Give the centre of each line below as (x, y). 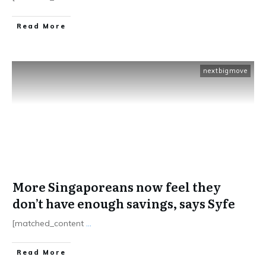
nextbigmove (225, 71)
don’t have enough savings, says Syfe (124, 203)
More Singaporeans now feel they (117, 186)
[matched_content (49, 223)
